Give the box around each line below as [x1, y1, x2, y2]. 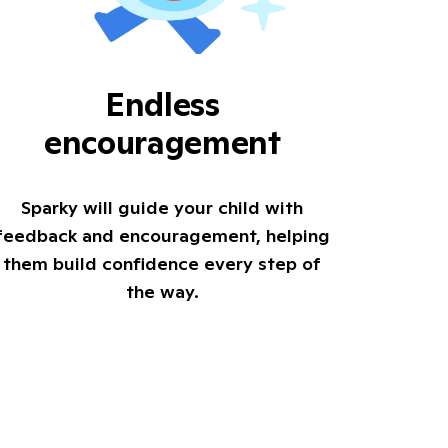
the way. [125, 279, 199, 303]
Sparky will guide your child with [21, 195, 304, 219]
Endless [104, 84, 220, 125]
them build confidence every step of [3, 251, 322, 275]
